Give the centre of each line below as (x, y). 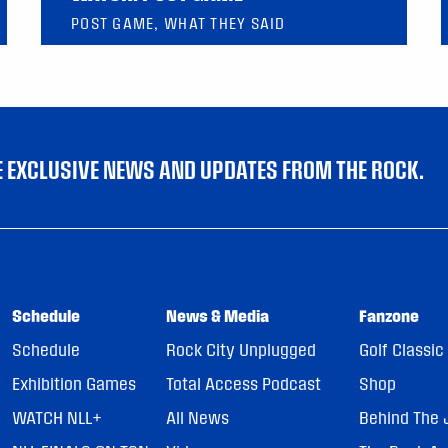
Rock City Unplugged (240, 350)
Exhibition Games (74, 384)
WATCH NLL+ (57, 418)
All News (197, 418)
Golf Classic (402, 350)
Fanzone (389, 316)
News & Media (217, 316)
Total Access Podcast (243, 384)
